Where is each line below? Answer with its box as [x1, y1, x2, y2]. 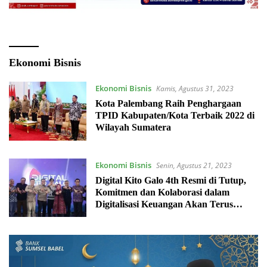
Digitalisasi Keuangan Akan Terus [95, 198, 233, 209]
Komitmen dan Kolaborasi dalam [95, 187, 229, 197]
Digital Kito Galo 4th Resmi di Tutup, [95, 175, 246, 185]
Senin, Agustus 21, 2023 [156, 160, 232, 170]
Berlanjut [95, 210, 134, 221]
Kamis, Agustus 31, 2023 [156, 83, 234, 94]
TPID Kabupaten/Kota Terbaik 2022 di [95, 110, 254, 121]
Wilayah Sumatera [95, 122, 171, 133]
